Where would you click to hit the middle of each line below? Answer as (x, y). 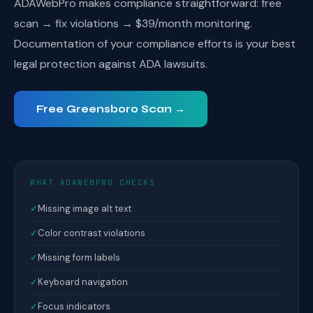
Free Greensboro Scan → (111, 109)
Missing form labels (79, 257)
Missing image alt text (85, 209)
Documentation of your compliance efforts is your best (155, 44)
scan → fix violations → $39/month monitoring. (133, 23)
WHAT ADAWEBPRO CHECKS (93, 182)
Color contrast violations (92, 233)
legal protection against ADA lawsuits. (111, 64)
